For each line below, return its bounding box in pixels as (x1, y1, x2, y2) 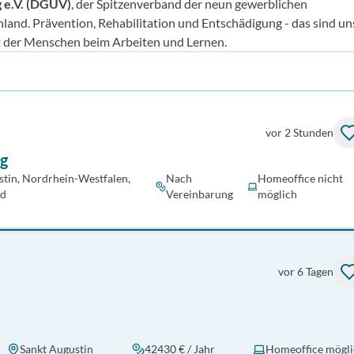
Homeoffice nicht (258, 171, 344, 185)
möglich (258, 187, 298, 201)
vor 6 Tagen (278, 265, 333, 278)
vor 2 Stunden (265, 126, 333, 139)
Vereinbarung (166, 187, 234, 201)
